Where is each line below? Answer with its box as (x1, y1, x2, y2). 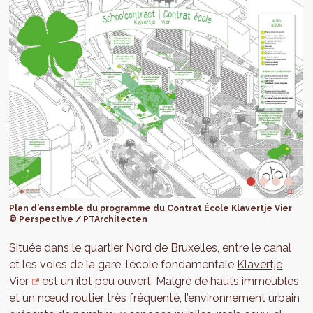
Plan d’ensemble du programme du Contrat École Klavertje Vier (9, 203, 293, 213)
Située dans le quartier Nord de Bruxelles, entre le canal (9, 241, 292, 255)
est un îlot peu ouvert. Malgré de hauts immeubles (39, 275, 300, 289)
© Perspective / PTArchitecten (9, 214, 148, 224)
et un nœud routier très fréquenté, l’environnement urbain (9, 291, 300, 305)
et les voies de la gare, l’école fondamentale (9, 258, 238, 272)
